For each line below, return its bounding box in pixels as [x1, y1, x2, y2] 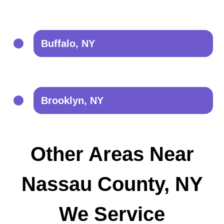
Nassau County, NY [21, 173, 203, 195]
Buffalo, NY [41, 38, 95, 49]
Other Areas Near [30, 143, 194, 165]
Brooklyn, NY [41, 95, 104, 106]
